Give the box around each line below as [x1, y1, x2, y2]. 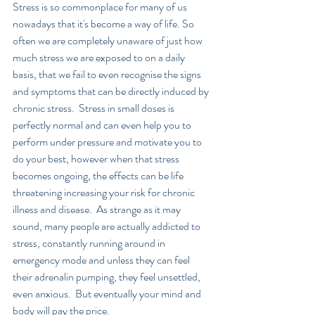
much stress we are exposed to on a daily [13, 49, 187, 66]
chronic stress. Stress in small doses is [13, 100, 176, 117]
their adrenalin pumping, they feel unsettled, [13, 269, 202, 285]
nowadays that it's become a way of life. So [13, 15, 196, 32]
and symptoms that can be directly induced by [13, 83, 211, 100]
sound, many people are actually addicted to [13, 218, 202, 235]
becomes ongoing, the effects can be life [13, 167, 186, 184]
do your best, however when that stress [13, 150, 181, 167]
